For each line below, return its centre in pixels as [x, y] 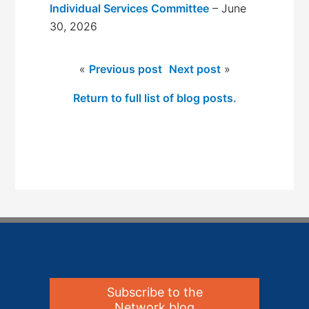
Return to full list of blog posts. [154, 98]
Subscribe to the [154, 292]
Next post [195, 69]
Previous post [125, 69]
